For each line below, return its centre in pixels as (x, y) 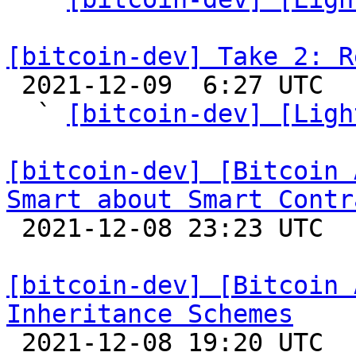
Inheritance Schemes (150, 314)
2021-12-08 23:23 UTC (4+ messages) (14, 228)
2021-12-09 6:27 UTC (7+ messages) (14, 85)
